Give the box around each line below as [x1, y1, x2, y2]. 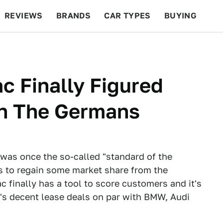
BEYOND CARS [10, 43, 70, 52]
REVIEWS [4, 11, 43, 20]
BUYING [164, 11, 197, 20]
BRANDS [56, 11, 91, 20]
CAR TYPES [104, 11, 151, 20]
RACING [83, 43, 115, 52]
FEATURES [165, 43, 209, 52]
